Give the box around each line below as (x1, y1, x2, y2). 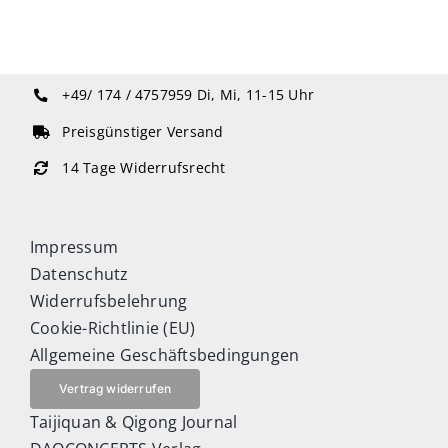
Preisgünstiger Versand (62, 122, 224, 141)
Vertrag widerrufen (58, 381, 172, 397)
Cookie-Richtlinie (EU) (29, 317, 196, 340)
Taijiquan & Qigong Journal (29, 411, 238, 434)
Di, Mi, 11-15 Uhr (196, 85, 315, 104)
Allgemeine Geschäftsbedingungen (29, 344, 300, 367)
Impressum (29, 236, 119, 259)
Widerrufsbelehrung (29, 290, 188, 313)
